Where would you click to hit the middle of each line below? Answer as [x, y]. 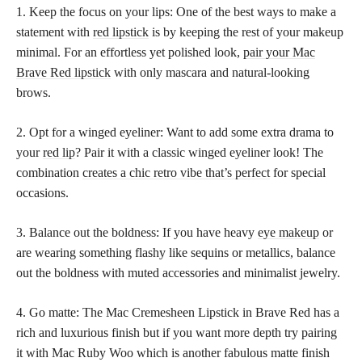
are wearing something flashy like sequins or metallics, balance [176, 252]
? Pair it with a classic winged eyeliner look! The [199, 152]
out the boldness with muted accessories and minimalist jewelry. [178, 272]
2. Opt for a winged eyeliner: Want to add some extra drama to [175, 132]
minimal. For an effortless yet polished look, [130, 52]
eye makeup [288, 232]
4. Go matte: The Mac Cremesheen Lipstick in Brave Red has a [178, 312]
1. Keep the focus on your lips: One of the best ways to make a [176, 11]
